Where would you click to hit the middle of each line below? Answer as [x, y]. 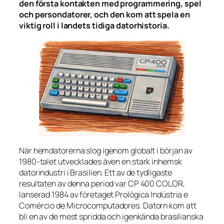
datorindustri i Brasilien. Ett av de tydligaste [96, 172]
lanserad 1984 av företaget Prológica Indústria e [104, 194]
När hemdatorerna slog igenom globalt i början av [106, 150]
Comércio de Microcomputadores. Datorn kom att [108, 205]
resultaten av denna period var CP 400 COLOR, [102, 183]
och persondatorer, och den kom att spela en [104, 15]
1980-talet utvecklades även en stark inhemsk [100, 161]
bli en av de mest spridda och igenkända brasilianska [111, 216]
